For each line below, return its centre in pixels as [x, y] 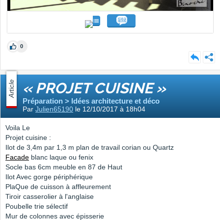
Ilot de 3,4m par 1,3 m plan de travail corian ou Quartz [90, 148]
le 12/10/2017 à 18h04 [109, 109]
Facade [17, 157]
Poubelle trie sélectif [37, 206]
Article [12, 89]
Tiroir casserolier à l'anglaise [50, 197]
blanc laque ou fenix [61, 157]
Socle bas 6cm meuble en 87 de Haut [64, 167]
